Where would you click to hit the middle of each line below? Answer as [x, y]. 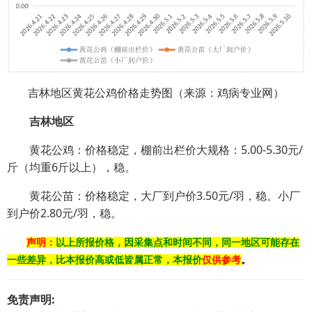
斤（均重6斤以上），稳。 [71, 167]
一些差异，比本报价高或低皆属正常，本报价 [104, 260]
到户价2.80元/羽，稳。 [64, 213]
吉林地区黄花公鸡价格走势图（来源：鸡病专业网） [156, 93]
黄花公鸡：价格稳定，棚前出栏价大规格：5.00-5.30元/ [155, 150]
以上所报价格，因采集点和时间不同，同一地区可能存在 [178, 243]
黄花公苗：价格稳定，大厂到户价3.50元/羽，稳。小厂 [154, 196]
